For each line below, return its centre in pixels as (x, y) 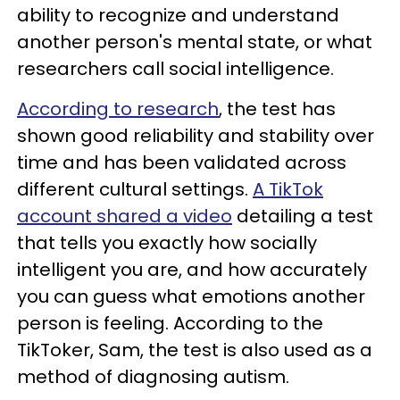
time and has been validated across (182, 162)
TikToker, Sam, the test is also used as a (195, 350)
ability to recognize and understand (178, 15)
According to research (118, 109)
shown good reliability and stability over (196, 136)
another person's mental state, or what (195, 42)
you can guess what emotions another (191, 296)
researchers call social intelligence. (178, 69)
